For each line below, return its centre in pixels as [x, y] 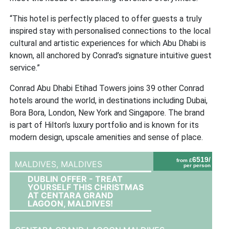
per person [197, 165]
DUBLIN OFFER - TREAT [75, 179]
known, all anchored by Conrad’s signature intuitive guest [111, 55]
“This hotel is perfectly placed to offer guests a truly [106, 18]
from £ [185, 160]
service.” [25, 67]
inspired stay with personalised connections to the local [110, 31]
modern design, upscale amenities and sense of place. [107, 137]
